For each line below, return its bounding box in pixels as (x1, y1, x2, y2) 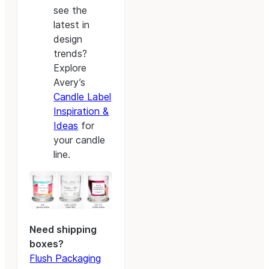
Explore (53, 62, 87, 74)
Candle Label (53, 91, 112, 103)
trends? (53, 47, 88, 60)
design (53, 33, 83, 46)
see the (53, 4, 88, 17)
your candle (53, 134, 106, 147)
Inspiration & (53, 105, 109, 118)
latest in (53, 19, 90, 31)
